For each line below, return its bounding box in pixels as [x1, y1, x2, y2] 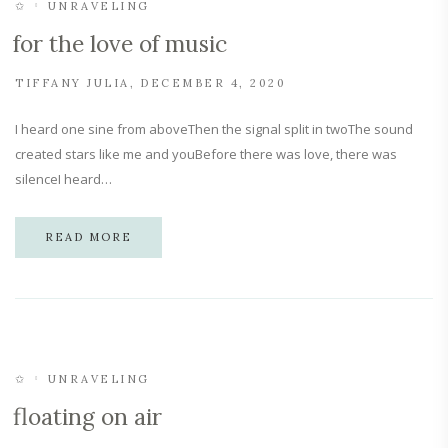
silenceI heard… [15, 170, 112, 188]
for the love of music [13, 29, 227, 58]
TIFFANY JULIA [15, 76, 130, 90]
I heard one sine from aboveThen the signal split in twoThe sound [15, 120, 413, 138]
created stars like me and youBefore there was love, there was [15, 145, 397, 163]
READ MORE [45, 230, 132, 244]
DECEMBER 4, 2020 [140, 76, 286, 90]
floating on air [13, 402, 162, 431]
